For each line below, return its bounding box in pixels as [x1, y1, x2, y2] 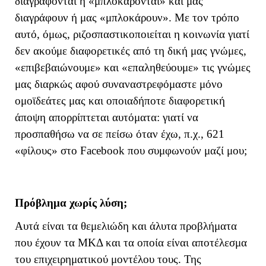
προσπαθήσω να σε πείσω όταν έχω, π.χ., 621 [15, 128, 224, 141]
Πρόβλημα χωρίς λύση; [15, 197, 127, 210]
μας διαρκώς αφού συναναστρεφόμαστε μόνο [15, 78, 223, 91]
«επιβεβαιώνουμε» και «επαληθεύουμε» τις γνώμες [15, 61, 251, 74]
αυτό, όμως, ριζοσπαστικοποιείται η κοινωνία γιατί [15, 28, 249, 41]
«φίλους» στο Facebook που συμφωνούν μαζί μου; [15, 144, 247, 157]
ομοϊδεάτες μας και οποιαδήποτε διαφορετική [15, 94, 225, 107]
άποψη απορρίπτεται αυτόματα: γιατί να [15, 111, 198, 124]
